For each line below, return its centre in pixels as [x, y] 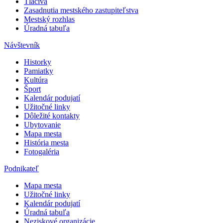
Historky [38, 62]
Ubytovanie [42, 125]
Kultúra [36, 80]
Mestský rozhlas [49, 19]
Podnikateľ [21, 169]
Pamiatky [39, 71]
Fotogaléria [42, 152]
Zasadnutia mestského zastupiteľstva [81, 10]
